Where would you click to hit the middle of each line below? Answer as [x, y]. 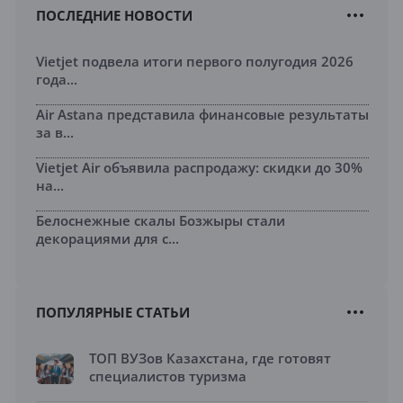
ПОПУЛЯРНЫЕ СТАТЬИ [113, 313]
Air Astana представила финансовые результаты [202, 115]
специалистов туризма [168, 376]
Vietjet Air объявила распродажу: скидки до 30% [199, 168]
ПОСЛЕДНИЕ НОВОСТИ [114, 16]
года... [57, 80]
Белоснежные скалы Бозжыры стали [161, 221]
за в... [55, 133]
